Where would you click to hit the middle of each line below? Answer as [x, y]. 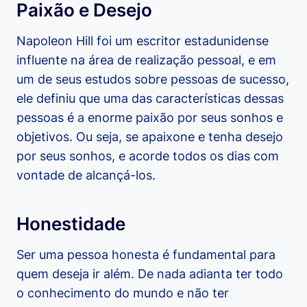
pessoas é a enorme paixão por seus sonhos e [150, 117]
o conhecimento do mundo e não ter [123, 293]
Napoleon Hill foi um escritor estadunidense [143, 40]
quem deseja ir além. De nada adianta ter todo [150, 273]
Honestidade [71, 223]
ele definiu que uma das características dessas [150, 98]
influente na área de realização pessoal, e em [146, 60]
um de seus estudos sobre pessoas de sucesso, [153, 79]
